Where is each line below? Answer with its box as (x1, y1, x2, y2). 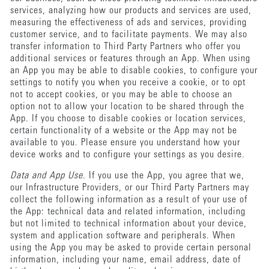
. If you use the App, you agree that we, (82, 171, 244, 181)
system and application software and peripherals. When (10, 231, 235, 241)
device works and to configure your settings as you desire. (10, 150, 248, 160)
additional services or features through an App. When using (10, 53, 250, 64)
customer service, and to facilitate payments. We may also (10, 29, 247, 40)
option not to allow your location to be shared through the (10, 101, 244, 112)
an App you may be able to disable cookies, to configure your (10, 65, 258, 76)
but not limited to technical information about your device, (10, 219, 247, 229)
